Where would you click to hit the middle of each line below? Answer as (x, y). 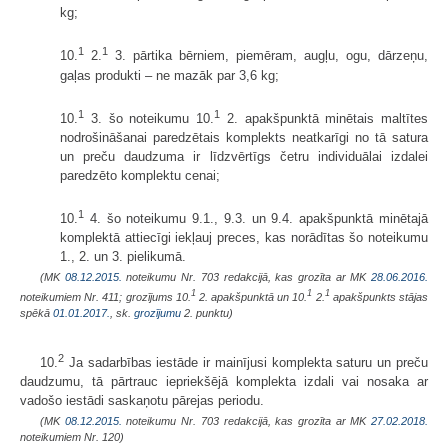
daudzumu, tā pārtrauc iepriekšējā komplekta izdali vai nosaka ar (224, 382)
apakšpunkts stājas (379, 297)
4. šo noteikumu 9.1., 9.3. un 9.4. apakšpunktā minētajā (256, 219)
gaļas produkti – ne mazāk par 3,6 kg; (169, 75)
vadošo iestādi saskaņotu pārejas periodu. (142, 401)
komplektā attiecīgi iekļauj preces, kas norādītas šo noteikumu (244, 238)
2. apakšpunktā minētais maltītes (324, 119)
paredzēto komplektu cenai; (140, 176)
